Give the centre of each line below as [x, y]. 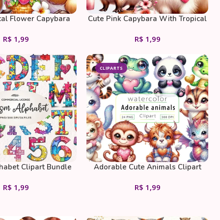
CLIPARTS [111, 68]
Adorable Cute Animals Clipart [147, 167]
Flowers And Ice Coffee [147, 29]
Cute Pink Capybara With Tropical [147, 19]
